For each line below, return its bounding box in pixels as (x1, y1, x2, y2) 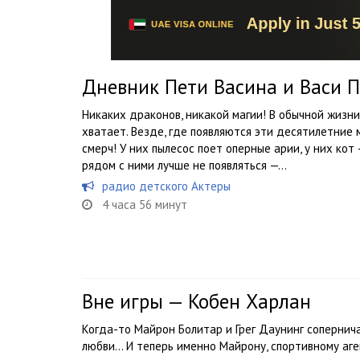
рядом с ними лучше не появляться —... (82, 157, 287, 173)
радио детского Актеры (102, 178, 231, 194)
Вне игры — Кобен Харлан (82, 288, 311, 314)
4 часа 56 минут (102, 197, 187, 212)
